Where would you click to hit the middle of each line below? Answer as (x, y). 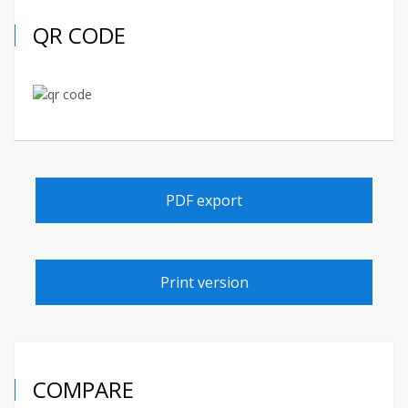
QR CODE (79, 35)
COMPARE (83, 389)
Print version (204, 282)
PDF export (204, 200)
